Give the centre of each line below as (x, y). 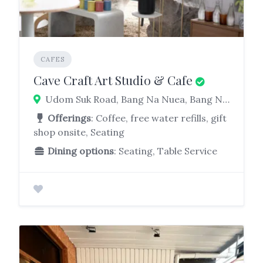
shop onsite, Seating (79, 132)
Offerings (69, 118)
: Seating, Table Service (166, 151)
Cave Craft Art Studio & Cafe (113, 80)
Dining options (81, 151)
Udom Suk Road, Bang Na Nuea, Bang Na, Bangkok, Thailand (226, 99)
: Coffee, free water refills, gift (159, 118)
